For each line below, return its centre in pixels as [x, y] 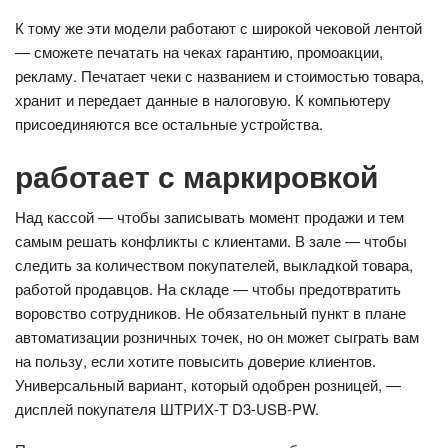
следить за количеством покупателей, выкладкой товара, [214, 264]
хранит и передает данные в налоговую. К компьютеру [203, 99]
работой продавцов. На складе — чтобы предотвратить [208, 288]
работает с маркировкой [196, 175]
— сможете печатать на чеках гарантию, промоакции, [199, 51]
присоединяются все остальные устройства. [169, 123]
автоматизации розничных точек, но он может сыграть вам [217, 336]
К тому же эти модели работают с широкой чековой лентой [218, 27]
